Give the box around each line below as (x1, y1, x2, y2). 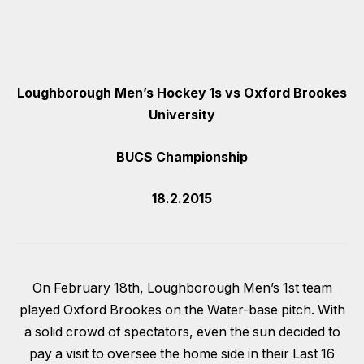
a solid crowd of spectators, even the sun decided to (24, 324, 340, 340)
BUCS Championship (116, 149, 248, 165)
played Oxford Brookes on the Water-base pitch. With (19, 302, 345, 318)
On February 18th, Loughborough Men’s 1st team (32, 280, 332, 297)
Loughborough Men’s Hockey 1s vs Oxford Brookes (17, 85, 347, 102)
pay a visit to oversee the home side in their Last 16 (29, 346, 335, 362)
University (149, 107, 215, 123)
